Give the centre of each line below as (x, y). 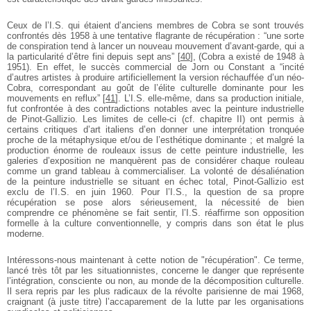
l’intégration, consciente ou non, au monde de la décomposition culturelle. (155, 280)
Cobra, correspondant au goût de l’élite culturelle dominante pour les (155, 87)
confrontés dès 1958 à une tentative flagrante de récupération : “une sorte (155, 35)
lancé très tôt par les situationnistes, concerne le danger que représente (155, 270)
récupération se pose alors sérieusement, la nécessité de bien (155, 202)
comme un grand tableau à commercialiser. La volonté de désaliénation (155, 171)
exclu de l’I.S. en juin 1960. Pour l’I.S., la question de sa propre (155, 192)
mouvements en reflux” (53, 98)
